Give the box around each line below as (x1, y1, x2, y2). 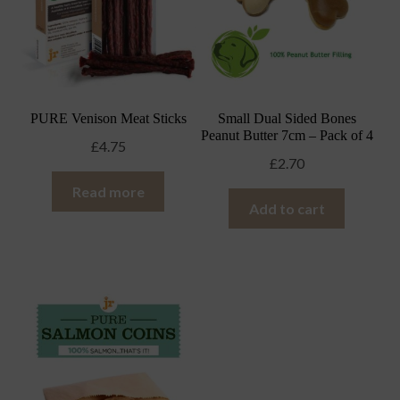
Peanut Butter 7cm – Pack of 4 (200, 128, 373, 144)
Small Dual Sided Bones (217, 111, 356, 127)
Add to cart (248, 199, 325, 217)
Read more (71, 182, 145, 200)
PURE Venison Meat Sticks (29, 111, 187, 127)
